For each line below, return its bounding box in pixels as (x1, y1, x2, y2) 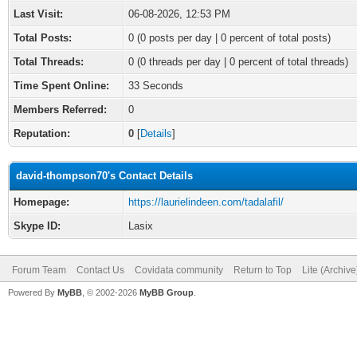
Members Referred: (14, 104, 107, 116)
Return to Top (233, 265, 292, 276)
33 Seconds (128, 80, 183, 92)
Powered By (8, 288, 57, 297)
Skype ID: (14, 220, 61, 232)
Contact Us (76, 265, 124, 276)
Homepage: (14, 196, 69, 208)
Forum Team (12, 265, 66, 276)
